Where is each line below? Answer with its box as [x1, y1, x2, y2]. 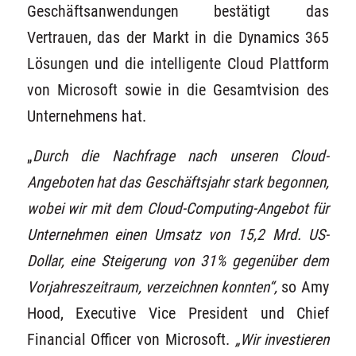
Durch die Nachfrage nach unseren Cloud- [32, 147, 330, 165]
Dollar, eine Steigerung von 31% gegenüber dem [26, 252, 330, 270]
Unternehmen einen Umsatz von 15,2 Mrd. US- [26, 226, 330, 244]
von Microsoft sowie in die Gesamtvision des [26, 81, 330, 100]
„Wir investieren [234, 331, 330, 349]
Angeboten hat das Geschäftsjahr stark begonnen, [26, 173, 330, 192]
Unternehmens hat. [26, 107, 146, 126]
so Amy [281, 278, 330, 296]
